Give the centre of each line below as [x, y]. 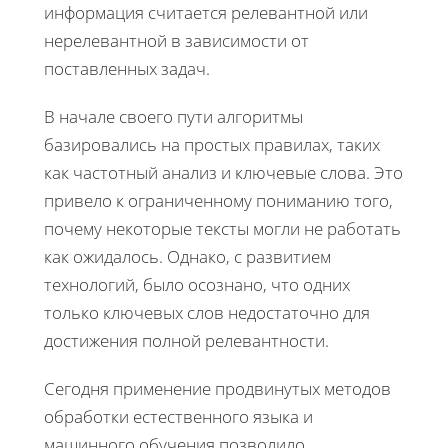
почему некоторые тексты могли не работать [222, 228]
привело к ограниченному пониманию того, [218, 200]
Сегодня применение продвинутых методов [217, 388]
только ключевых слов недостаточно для [207, 312]
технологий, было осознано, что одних [197, 284]
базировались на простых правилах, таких [212, 144]
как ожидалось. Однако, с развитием [187, 256]
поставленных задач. [127, 68]
